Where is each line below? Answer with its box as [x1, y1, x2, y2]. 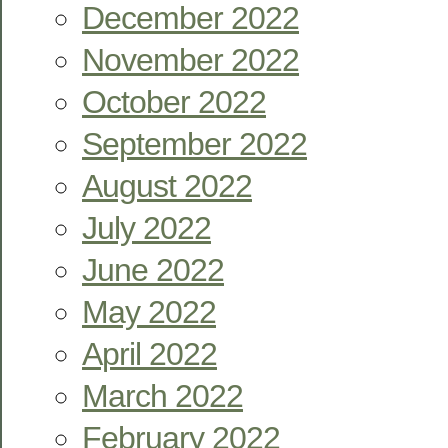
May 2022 [82, 293, 216, 330]
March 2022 [82, 377, 243, 414]
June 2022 [82, 251, 224, 288]
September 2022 [82, 125, 307, 162]
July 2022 [82, 209, 211, 246]
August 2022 [82, 167, 252, 204]
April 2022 [82, 335, 217, 372]
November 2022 [82, 41, 299, 78]
